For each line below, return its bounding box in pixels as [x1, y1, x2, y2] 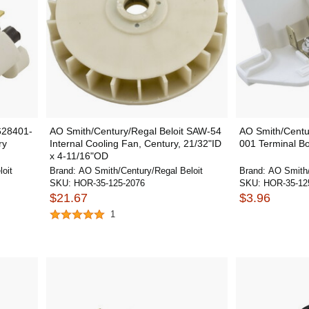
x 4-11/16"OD [49, 150, 108, 161]
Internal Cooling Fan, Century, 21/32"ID [49, 138, 221, 149]
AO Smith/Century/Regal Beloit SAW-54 [49, 126, 221, 137]
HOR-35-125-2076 [73, 178, 145, 188]
